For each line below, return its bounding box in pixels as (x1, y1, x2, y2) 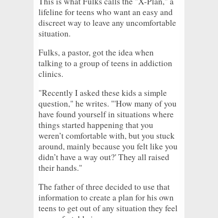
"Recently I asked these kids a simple (38, 87, 167, 98)
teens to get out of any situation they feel (38, 202, 178, 214)
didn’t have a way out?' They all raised (38, 151, 169, 163)
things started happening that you (38, 119, 153, 130)
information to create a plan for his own (38, 191, 174, 203)
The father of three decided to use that (38, 181, 170, 192)
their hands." (38, 162, 82, 173)
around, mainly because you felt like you (38, 140, 178, 152)
